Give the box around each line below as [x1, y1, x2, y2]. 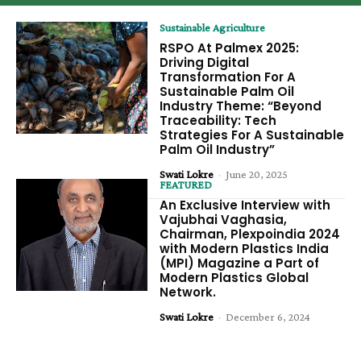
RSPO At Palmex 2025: [160, 39, 300, 56]
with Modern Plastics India [160, 239, 330, 257]
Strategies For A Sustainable [160, 126, 345, 143]
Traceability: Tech [160, 111, 277, 129]
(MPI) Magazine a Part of [160, 254, 320, 272]
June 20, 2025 [226, 167, 288, 180]
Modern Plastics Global [160, 268, 309, 286]
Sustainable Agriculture [160, 20, 266, 34]
